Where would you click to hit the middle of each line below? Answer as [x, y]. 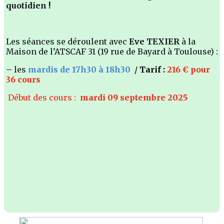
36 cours [23, 79]
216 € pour [188, 69]
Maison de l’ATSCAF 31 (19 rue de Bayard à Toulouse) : [112, 51]
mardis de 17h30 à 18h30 [79, 69]
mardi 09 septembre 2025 [133, 97]
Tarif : [153, 69]
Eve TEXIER [155, 41]
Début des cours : [42, 97]
